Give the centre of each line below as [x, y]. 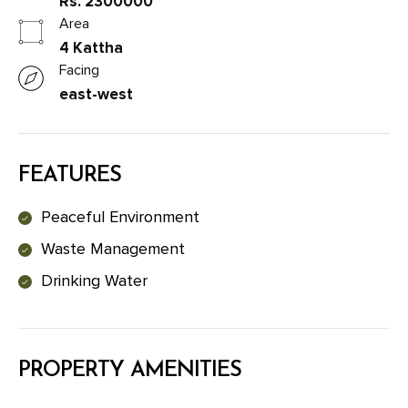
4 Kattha [91, 47]
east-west [96, 94]
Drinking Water [94, 280]
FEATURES [70, 175]
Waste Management [113, 248]
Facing [79, 70]
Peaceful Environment [120, 216]
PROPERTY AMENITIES [130, 370]
